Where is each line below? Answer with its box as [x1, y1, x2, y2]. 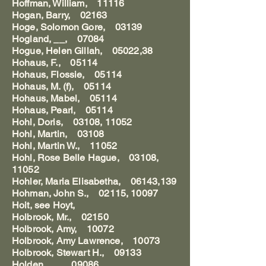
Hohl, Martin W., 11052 [12, 140, 117, 151]
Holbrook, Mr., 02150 [12, 211, 109, 223]
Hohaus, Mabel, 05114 [12, 93, 117, 104]
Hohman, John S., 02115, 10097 [12, 188, 159, 199]
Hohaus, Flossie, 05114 [12, 69, 122, 80]
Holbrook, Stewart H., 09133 [12, 247, 141, 258]
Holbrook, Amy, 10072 [12, 223, 114, 235]
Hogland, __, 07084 [12, 33, 104, 45]
